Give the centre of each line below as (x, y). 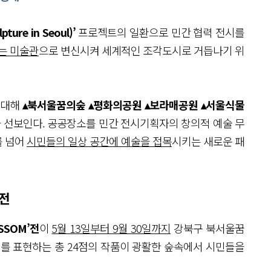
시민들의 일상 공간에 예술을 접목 (99, 141)
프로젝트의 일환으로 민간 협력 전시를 (160, 32)
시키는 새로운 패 (208, 141)
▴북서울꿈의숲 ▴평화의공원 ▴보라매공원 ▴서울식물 (133, 105)
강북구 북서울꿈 (208, 228)
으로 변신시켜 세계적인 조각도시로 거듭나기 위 (142, 50)
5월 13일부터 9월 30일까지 (111, 228)
